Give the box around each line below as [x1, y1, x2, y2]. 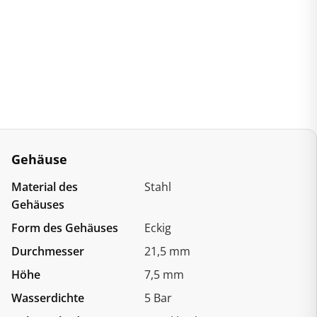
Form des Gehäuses [11, 220, 118, 236]
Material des [11, 179, 78, 195]
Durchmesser [11, 243, 84, 260]
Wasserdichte [11, 290, 84, 306]
